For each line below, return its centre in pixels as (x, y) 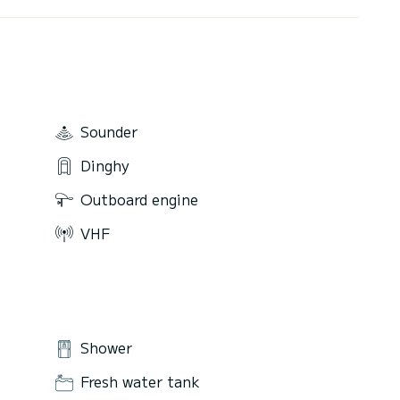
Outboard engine (139, 199)
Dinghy (105, 166)
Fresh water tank (140, 382)
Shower (106, 348)
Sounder (109, 132)
